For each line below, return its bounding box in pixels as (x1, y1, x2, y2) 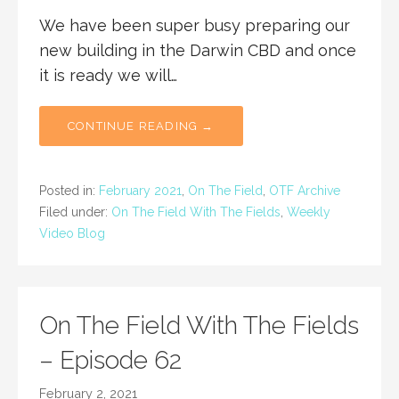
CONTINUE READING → (68, 119, 215, 134)
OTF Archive (269, 183, 340, 199)
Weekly (287, 205, 330, 220)
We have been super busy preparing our (39, 16, 350, 36)
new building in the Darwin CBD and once (39, 41, 356, 61)
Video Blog (39, 226, 105, 241)
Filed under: (39, 205, 111, 220)
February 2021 (99, 183, 182, 199)
